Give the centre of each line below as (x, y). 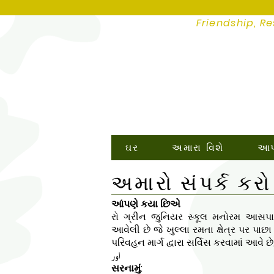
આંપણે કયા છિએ (146, 204)
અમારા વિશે (198, 148)
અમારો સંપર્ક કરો (191, 183)
